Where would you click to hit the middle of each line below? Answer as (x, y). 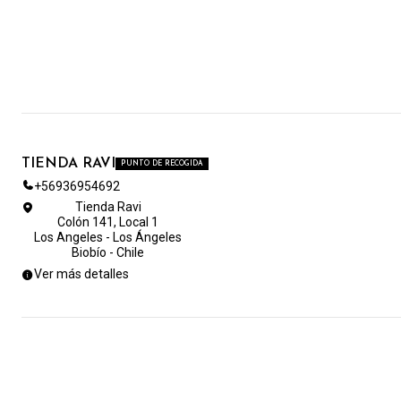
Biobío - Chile (108, 253)
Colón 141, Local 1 (108, 222)
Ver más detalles (81, 273)
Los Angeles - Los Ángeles (108, 238)
